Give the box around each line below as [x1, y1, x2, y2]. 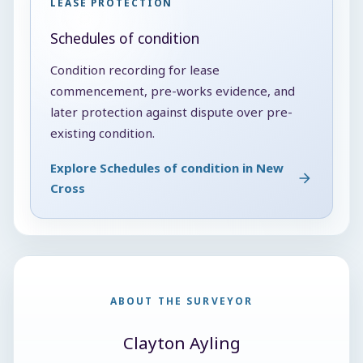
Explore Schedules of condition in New [50, 159, 284, 176]
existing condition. [50, 124, 155, 141]
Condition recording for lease [50, 61, 220, 78]
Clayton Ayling [122, 331, 241, 354]
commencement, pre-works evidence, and [50, 82, 295, 99]
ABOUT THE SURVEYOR [109, 293, 254, 308]
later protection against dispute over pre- [50, 103, 293, 120]
